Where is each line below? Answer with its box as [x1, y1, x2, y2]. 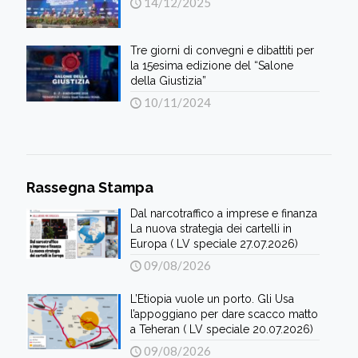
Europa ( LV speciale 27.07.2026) [129, 237, 298, 251]
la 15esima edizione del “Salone [129, 59, 293, 73]
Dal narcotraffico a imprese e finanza [129, 207, 317, 221]
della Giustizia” [129, 74, 206, 88]
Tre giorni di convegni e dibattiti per [129, 44, 314, 58]
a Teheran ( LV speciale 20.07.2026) [129, 323, 313, 336]
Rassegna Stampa [26, 179, 153, 197]
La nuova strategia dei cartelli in [129, 222, 292, 236]
